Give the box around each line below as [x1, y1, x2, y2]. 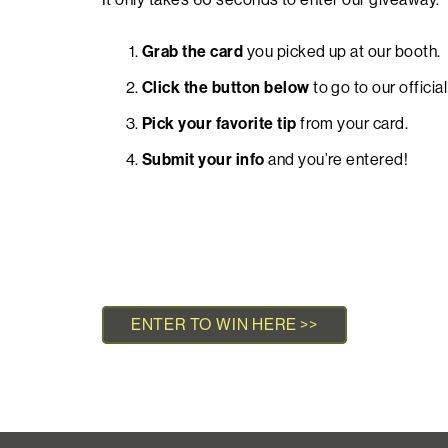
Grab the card [142, 40, 244, 61]
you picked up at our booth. [243, 40, 441, 61]
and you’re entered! [264, 148, 409, 169]
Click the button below [142, 76, 310, 97]
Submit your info [142, 148, 265, 169]
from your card [296, 112, 405, 133]
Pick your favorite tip [142, 112, 297, 133]
